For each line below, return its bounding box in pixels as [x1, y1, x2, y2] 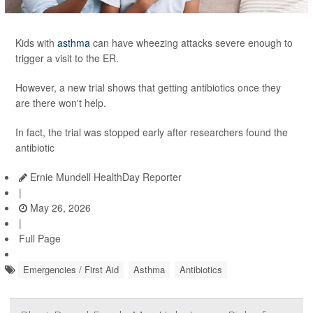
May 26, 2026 [27, 200, 91, 214]
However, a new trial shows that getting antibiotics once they [15, 80, 281, 94]
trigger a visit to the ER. [15, 50, 122, 65]
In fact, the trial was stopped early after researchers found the [15, 124, 288, 139]
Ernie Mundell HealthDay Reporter [27, 169, 182, 184]
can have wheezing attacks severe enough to [90, 35, 293, 50]
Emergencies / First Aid [23, 262, 119, 276]
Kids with [15, 35, 57, 50]
